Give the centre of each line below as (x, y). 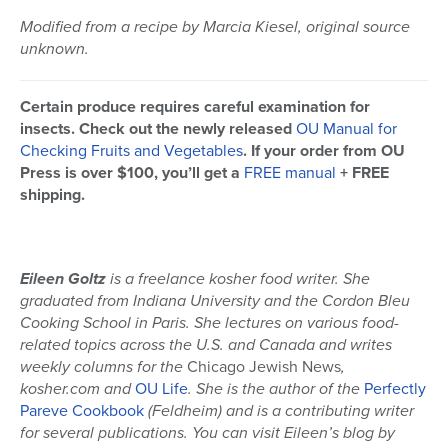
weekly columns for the (103, 367)
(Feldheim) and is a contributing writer (281, 411)
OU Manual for (346, 129)
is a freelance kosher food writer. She (238, 279)
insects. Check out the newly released (158, 129)
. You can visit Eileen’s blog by (289, 433)
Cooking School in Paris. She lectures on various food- (209, 323)
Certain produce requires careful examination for (195, 107)
